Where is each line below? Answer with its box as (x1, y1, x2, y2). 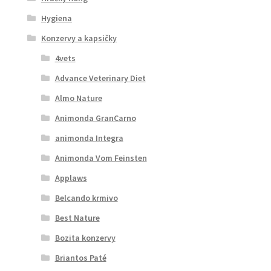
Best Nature (54, 212, 100, 223)
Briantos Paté (54, 252, 106, 263)
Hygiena (41, 12, 72, 24)
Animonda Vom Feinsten (54, 152, 147, 163)
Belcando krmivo (54, 192, 118, 203)
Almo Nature (54, 92, 102, 103)
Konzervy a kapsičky (41, 32, 117, 44)
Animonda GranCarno (54, 112, 136, 123)
